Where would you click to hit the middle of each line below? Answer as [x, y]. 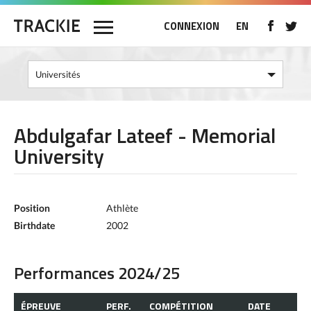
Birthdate [34, 225]
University [59, 156]
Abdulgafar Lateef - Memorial [145, 135]
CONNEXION [192, 26]
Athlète [122, 208]
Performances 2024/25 [97, 273]
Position [32, 208]
